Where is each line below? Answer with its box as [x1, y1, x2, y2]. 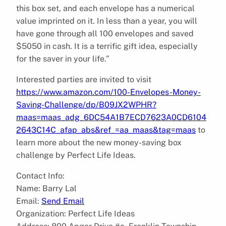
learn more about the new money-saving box [16, 137, 182, 147]
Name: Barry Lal [16, 183, 77, 193]
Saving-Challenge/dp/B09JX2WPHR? [16, 99, 156, 109]
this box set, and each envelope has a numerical [16, 3, 195, 13]
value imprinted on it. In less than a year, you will [16, 16, 197, 26]
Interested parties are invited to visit [16, 74, 151, 84]
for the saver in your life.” [16, 53, 109, 64]
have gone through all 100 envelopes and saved [16, 28, 194, 38]
